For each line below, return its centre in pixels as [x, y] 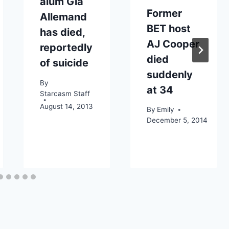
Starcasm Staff [65, 93]
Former [164, 13]
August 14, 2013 [66, 106]
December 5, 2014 [177, 120]
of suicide [64, 63]
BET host [168, 28]
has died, [62, 32]
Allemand [63, 17]
